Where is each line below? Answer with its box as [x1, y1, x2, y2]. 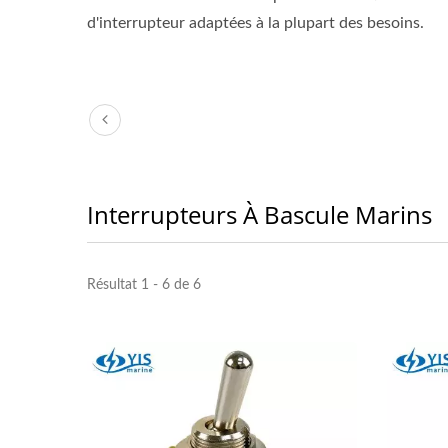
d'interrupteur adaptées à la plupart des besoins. [87, 15, 424, 31]
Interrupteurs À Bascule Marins [87, 198, 432, 231]
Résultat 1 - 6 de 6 [87, 278, 201, 292]
